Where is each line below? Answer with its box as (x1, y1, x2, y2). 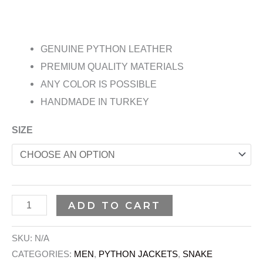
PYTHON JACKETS (99, 249, 178, 259)
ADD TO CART (68, 200, 161, 212)
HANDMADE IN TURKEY (41, 96, 150, 107)
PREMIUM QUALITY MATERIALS (41, 61, 184, 72)
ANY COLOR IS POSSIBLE (41, 79, 157, 90)
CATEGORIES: (12, 249, 74, 259)
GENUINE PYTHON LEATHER (41, 43, 173, 55)
